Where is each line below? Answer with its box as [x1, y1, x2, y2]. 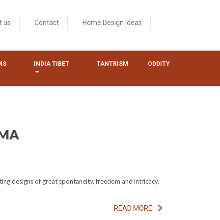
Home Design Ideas [82, 19, 142, 27]
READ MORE [114, 204, 152, 212]
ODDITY [148, 60, 170, 67]
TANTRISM [97, 60, 129, 67]
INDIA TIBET [33, 60, 69, 67]
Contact [34, 19, 59, 27]
